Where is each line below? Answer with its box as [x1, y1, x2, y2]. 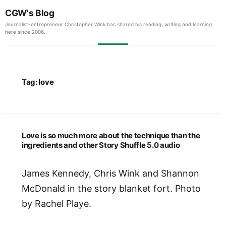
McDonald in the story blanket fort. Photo [21, 183, 201, 194]
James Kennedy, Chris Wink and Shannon [21, 168, 199, 179]
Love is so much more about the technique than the [21, 130, 200, 140]
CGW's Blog [5, 8, 54, 18]
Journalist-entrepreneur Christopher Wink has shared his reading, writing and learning [5, 21, 212, 27]
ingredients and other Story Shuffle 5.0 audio [21, 140, 180, 150]
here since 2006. [5, 29, 45, 35]
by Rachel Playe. [21, 198, 91, 209]
